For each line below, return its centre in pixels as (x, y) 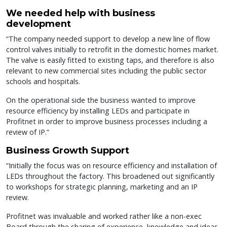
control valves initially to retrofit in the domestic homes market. (112, 49)
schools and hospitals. (43, 81)
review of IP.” (28, 132)
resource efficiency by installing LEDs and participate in (98, 110)
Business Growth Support (68, 150)
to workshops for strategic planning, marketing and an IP (102, 186)
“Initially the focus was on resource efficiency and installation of (111, 165)
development (39, 24)
